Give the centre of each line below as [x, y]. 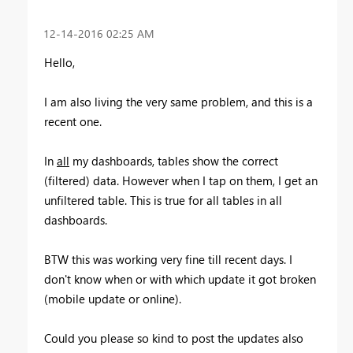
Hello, [59, 62]
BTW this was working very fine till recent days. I [168, 259]
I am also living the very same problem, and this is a [178, 101]
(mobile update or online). [113, 298]
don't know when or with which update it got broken [180, 279]
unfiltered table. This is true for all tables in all [163, 200]
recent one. [73, 121]
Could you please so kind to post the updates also [174, 338]
